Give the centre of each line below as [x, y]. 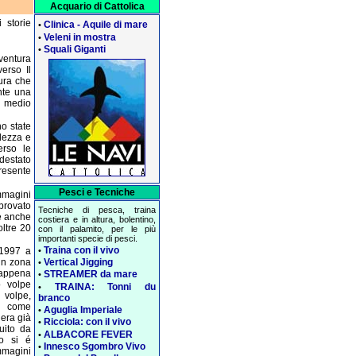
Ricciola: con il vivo [87, 322]
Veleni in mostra [80, 37]
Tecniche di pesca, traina [97, 210]
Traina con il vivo [81, 250]
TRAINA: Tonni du [105, 286]
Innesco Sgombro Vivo [95, 346]
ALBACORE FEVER [88, 334]
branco [54, 298]
